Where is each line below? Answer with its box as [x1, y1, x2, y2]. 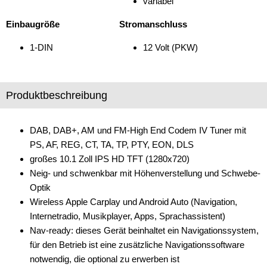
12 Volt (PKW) [143, 42, 198, 52]
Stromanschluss [119, 18, 187, 29]
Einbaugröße [6, 18, 60, 29]
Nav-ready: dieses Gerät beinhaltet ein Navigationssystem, [30, 225, 259, 235]
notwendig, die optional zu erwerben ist [30, 253, 179, 264]
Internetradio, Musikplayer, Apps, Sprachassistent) [30, 210, 225, 221]
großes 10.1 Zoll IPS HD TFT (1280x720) [30, 153, 190, 164]
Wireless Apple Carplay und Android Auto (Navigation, [30, 196, 237, 207]
